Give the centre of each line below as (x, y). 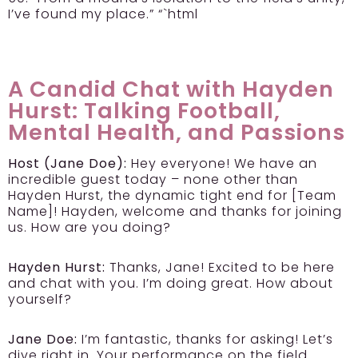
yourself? (40, 299)
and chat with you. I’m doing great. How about (171, 283)
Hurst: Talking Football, (144, 110)
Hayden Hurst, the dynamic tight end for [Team (172, 195)
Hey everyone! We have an (222, 163)
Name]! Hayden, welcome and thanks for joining (175, 211)
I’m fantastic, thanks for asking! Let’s (205, 339)
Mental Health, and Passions (177, 132)
